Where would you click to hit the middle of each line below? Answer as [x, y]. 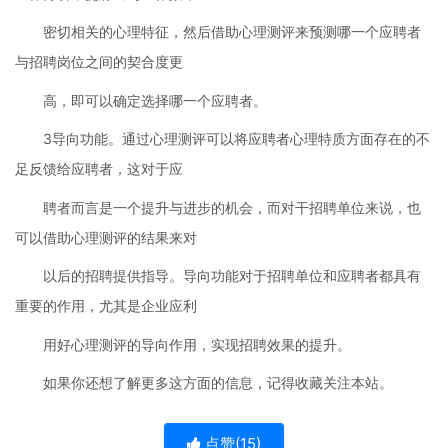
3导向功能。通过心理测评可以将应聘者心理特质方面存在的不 [236, 139]
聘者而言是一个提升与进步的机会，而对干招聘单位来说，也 [232, 207]
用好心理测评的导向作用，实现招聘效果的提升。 [197, 344]
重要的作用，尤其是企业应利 [106, 306]
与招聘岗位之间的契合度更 [99, 62]
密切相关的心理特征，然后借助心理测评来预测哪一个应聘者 [232, 32]
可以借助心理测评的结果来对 [106, 237]
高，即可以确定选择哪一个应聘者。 [155, 100]
